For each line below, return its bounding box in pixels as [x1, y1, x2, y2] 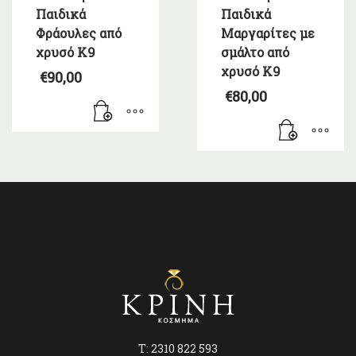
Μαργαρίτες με [220, 25, 315, 42]
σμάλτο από [220, 44, 289, 61]
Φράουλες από [36, 25, 122, 42]
